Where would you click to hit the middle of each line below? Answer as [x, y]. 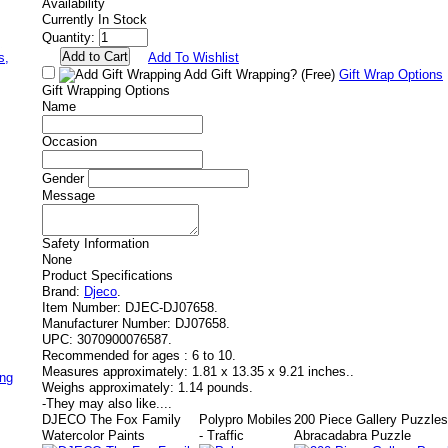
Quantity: [68, 37]
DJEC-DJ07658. [171, 307]
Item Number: [81, 307]
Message [68, 195]
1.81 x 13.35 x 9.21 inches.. [273, 371]
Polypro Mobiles [246, 419]
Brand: [61, 291]
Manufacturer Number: [106, 323]
